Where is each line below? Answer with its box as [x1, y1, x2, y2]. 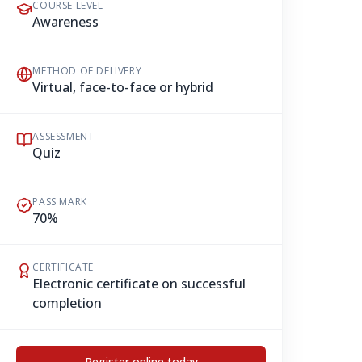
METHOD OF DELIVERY [32, 64, 142, 78]
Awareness [32, 13, 99, 31]
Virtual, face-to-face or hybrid [32, 78, 214, 96]
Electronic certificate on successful [32, 275, 246, 293]
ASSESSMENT [32, 129, 95, 143]
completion [32, 294, 103, 312]
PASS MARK [32, 195, 87, 208]
